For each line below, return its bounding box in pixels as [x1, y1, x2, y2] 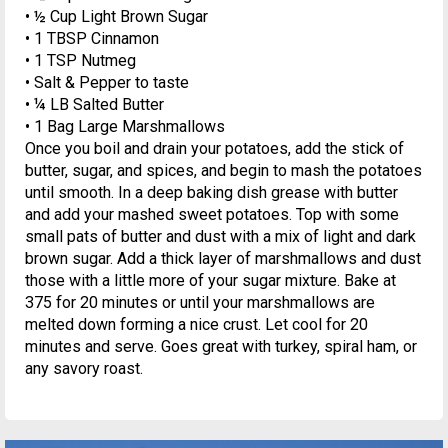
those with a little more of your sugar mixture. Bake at [25, 270, 396, 290]
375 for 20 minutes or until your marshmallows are [25, 292, 375, 312]
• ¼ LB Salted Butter [25, 94, 164, 114]
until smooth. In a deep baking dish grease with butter [25, 182, 398, 202]
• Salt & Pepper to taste [25, 72, 189, 92]
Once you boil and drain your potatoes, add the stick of [25, 138, 404, 158]
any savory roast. [25, 358, 143, 378]
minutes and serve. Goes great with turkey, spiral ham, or [25, 336, 417, 356]
